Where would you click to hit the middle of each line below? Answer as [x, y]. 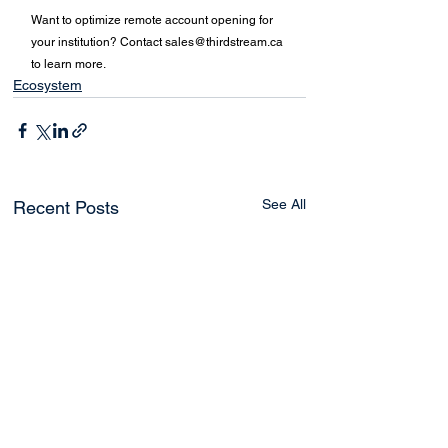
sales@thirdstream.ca [224, 41]
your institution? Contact [98, 41]
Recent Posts [66, 207]
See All [284, 203]
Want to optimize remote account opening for [153, 19]
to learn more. [70, 63]
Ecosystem [47, 84]
